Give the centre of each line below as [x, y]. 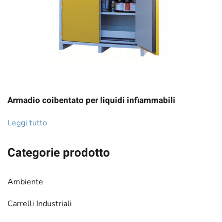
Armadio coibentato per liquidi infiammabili [91, 100]
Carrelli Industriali [40, 204]
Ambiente [25, 182]
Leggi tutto [27, 123]
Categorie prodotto [59, 153]
